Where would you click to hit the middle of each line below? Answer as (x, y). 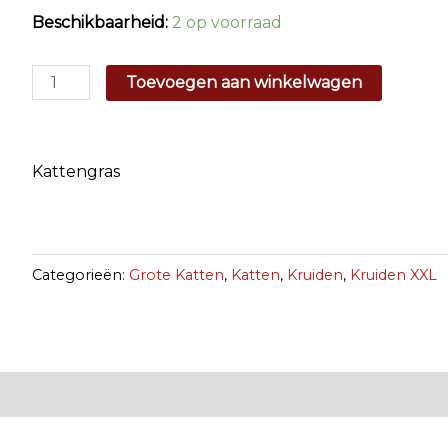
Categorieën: (80, 275)
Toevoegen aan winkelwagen (244, 83)
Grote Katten (176, 275)
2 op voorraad (227, 23)
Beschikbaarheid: (100, 23)
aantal (56, 108)
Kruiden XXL (393, 275)
